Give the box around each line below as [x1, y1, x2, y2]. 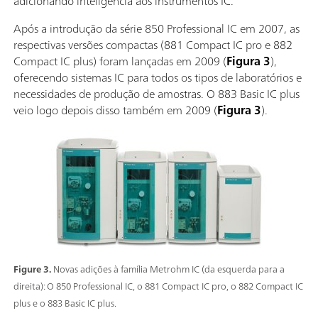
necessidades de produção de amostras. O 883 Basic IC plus [13, 83, 300, 104]
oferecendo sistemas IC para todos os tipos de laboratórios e [13, 67, 302, 87]
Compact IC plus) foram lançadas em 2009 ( [13, 50, 226, 71]
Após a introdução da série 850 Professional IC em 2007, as [13, 18, 300, 38]
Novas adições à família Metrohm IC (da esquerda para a [53, 261, 285, 278]
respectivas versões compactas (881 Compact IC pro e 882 [13, 34, 292, 55]
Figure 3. [13, 261, 53, 278]
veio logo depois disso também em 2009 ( [13, 99, 217, 120]
